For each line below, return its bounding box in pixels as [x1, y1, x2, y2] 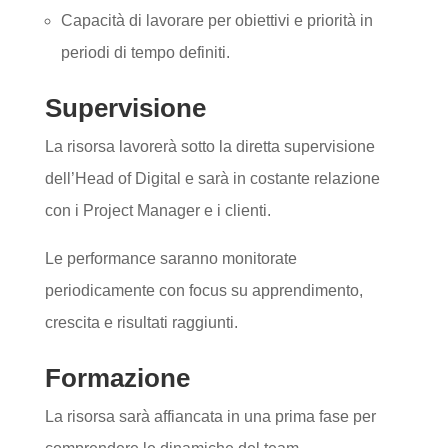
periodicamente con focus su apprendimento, [44, 282, 363, 299]
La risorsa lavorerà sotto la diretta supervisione [44, 138, 375, 155]
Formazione [44, 363, 190, 393]
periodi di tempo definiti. [60, 44, 230, 61]
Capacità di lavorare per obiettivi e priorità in [60, 12, 373, 29]
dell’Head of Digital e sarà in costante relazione [44, 170, 380, 187]
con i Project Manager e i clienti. [44, 202, 271, 219]
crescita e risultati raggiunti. [44, 314, 238, 331]
